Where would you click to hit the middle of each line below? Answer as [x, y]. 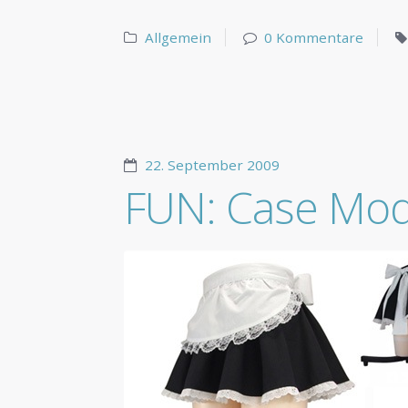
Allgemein [178, 38]
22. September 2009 [212, 165]
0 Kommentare [314, 38]
